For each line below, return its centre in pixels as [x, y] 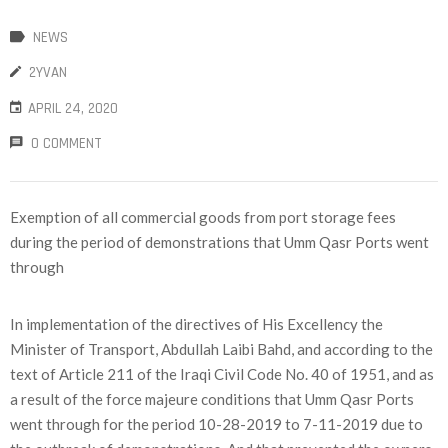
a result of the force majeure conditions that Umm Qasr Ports [212, 399]
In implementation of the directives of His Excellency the [196, 324]
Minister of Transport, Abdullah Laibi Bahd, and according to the [221, 349]
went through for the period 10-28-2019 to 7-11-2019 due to [216, 424]
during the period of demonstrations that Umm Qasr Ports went [219, 242]
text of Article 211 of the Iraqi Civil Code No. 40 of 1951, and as [222, 374]
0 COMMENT [66, 144]
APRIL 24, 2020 [73, 109]
